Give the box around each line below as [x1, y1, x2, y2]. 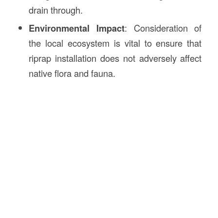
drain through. [28, 3, 83, 16]
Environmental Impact [28, 21, 125, 35]
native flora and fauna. [28, 66, 115, 79]
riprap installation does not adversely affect [28, 51, 202, 64]
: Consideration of [124, 21, 202, 34]
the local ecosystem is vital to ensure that [28, 36, 202, 49]
